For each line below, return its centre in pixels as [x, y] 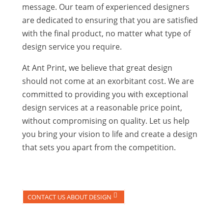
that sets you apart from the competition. [99, 148]
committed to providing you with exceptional [105, 95]
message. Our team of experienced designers [106, 7]
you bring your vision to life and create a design [110, 134]
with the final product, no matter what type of [106, 34]
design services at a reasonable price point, [102, 108]
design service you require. [72, 47]
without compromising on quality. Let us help [106, 121]
